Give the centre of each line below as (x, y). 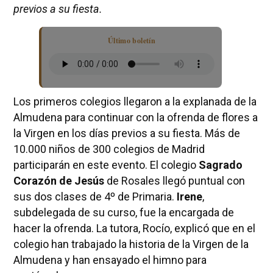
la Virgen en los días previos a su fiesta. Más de (126, 133)
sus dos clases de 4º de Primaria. (95, 196)
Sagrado (220, 165)
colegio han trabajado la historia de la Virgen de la (131, 244)
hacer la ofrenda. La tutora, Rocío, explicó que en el (134, 228)
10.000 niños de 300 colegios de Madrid (109, 149)
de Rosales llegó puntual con (174, 180)
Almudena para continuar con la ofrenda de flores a (135, 117)
